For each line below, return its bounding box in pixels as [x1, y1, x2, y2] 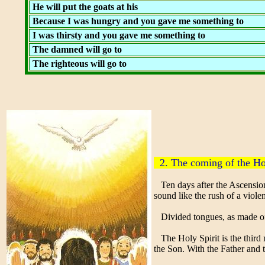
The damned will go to [30, 44, 122, 54]
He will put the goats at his [30, 2, 138, 12]
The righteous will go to [30, 59, 127, 69]
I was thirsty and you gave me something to [30, 30, 205, 40]
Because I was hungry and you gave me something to [30, 16, 244, 26]
